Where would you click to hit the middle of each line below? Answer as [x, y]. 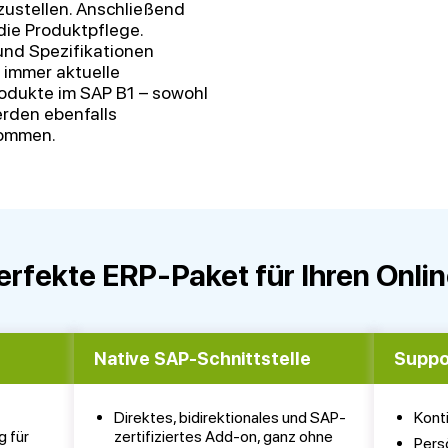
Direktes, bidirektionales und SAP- [230, 417]
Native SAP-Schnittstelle [203, 358]
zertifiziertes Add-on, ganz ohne [224, 436]
